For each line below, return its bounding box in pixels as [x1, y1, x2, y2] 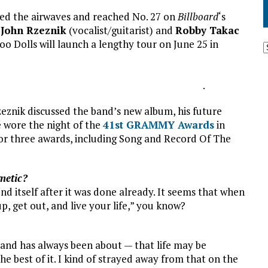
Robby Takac [175, 23, 239, 37]
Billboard [178, 10, 218, 23]
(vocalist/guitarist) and [66, 23, 175, 37]
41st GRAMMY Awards [103, 118, 214, 132]
